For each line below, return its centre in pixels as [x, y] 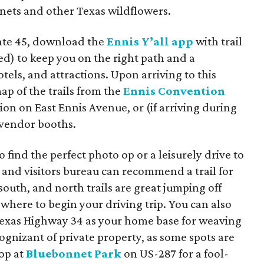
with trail [218, 41]
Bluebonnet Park [74, 253]
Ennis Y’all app [150, 41]
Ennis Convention [174, 91]
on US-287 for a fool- [175, 253]
